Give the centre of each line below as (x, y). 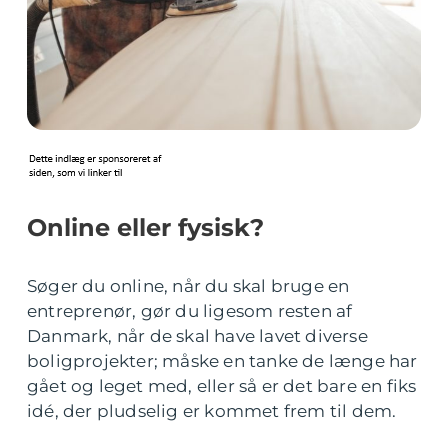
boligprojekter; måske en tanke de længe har (222, 361)
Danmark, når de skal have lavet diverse (197, 336)
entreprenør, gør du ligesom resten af (190, 311)
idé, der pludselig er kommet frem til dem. (212, 411)
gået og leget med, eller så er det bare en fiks (222, 386)
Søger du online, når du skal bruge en (188, 286)
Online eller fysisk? (145, 227)
